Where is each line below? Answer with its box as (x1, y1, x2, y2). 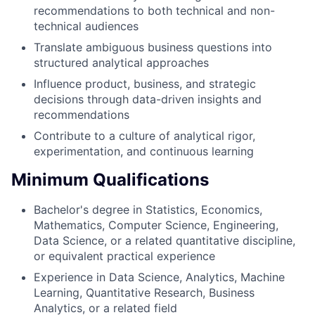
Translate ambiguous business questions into (34, 39, 272, 54)
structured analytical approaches (34, 55, 209, 70)
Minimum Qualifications (11, 169, 209, 191)
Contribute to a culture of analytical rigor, (34, 128, 255, 143)
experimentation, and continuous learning (34, 143, 254, 158)
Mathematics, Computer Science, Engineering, (34, 218, 278, 233)
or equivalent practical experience (34, 249, 215, 264)
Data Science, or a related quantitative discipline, (34, 233, 295, 248)
